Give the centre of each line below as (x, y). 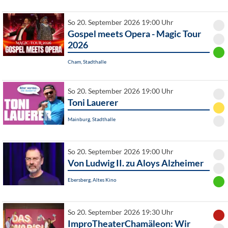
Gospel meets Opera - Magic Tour (134, 34)
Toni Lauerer (93, 103)
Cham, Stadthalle (87, 62)
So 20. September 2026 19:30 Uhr (121, 212)
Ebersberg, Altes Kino (92, 180)
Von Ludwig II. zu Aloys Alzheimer (136, 163)
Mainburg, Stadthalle (92, 119)
